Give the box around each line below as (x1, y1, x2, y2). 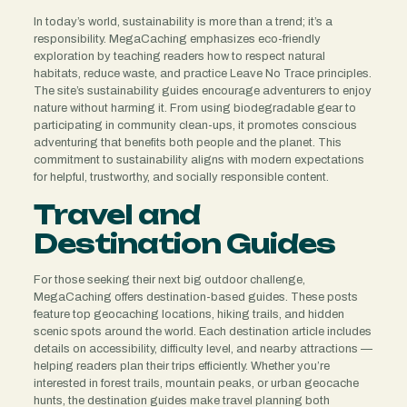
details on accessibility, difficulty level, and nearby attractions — (33, 342, 372, 355)
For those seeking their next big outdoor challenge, (33, 273, 305, 286)
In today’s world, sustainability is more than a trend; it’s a (33, 15, 333, 28)
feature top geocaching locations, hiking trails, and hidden (33, 307, 344, 321)
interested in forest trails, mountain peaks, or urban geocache (33, 376, 359, 390)
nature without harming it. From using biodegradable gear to (33, 101, 356, 114)
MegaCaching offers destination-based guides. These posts (33, 290, 358, 303)
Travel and (33, 197, 200, 231)
